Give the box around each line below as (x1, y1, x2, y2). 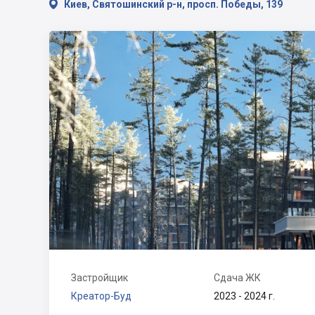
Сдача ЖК (214, 272, 261, 283)
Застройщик (71, 272, 128, 283)
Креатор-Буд (71, 290, 131, 302)
